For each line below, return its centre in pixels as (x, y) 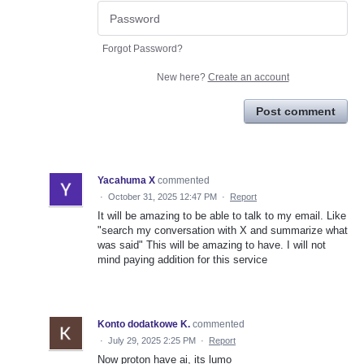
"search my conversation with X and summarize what (223, 230)
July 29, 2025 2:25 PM (152, 340)
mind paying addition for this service (182, 259)
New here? (182, 77)
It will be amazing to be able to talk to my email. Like (222, 215)
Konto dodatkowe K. (144, 324)
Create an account (248, 77)
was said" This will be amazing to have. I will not (212, 245)
